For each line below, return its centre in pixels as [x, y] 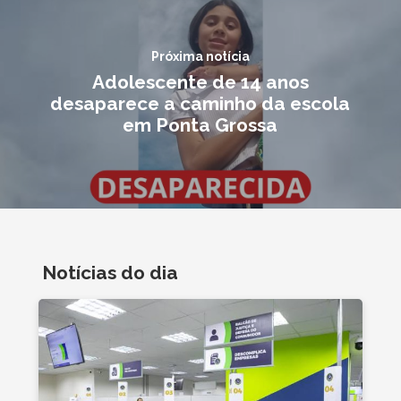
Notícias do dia [110, 272]
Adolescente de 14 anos [200, 82]
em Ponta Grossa [200, 125]
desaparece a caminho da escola [200, 104]
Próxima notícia [200, 57]
